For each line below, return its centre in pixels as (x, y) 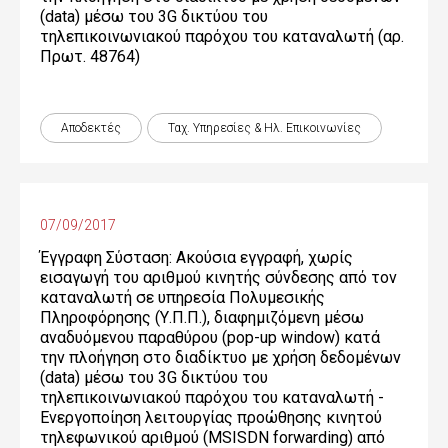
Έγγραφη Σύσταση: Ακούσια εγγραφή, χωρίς (196, 257)
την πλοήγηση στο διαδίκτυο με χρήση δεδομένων (220, 357)
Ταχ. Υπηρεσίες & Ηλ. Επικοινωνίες (264, 128)
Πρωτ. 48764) (90, 56)
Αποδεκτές (91, 128)
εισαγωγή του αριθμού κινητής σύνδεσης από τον (218, 277)
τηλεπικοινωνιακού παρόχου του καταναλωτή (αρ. (222, 36)
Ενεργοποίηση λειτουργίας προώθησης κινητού (211, 417)
